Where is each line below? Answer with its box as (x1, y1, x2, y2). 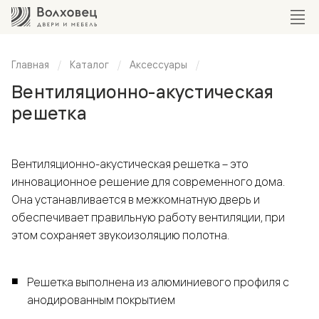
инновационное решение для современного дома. (11, 174, 285, 189)
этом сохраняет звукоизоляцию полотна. (11, 227, 229, 242)
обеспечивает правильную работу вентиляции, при (11, 209, 285, 224)
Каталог (70, 58, 109, 70)
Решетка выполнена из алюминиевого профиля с (27, 274, 289, 289)
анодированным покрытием (27, 292, 175, 307)
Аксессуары (130, 58, 187, 70)
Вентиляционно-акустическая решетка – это (11, 156, 249, 171)
